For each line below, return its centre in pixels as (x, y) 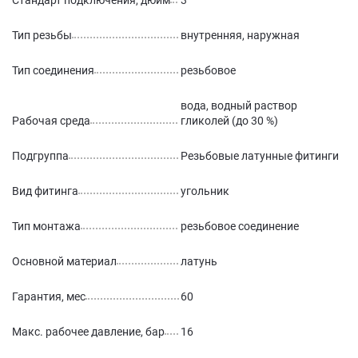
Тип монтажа (46, 226)
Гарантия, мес (49, 296)
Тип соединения (53, 70)
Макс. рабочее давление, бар (88, 332)
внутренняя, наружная (240, 35)
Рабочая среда (51, 121)
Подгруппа (40, 156)
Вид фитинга (45, 191)
